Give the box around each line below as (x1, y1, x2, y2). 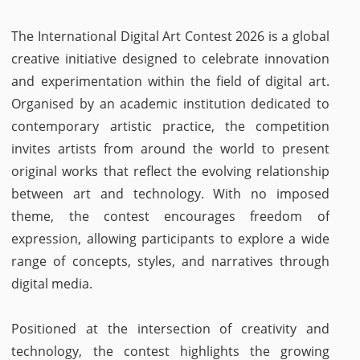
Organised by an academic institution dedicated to (11, 95, 329, 112)
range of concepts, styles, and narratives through (11, 252, 329, 270)
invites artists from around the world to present (11, 140, 329, 157)
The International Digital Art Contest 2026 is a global (11, 27, 329, 45)
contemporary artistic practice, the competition (11, 117, 329, 135)
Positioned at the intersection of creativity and (11, 320, 329, 337)
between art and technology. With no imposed (11, 185, 329, 202)
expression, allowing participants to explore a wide (11, 230, 329, 247)
